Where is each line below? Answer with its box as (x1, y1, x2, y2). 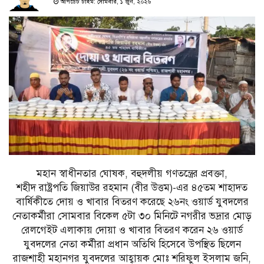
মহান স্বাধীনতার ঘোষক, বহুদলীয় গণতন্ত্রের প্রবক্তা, (37, 167, 227, 180)
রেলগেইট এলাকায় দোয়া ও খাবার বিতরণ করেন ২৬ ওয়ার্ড (21, 224, 243, 237)
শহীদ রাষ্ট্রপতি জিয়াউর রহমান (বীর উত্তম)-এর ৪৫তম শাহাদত (16, 181, 247, 194)
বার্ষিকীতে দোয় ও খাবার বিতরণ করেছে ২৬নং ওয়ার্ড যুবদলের (15, 196, 249, 209)
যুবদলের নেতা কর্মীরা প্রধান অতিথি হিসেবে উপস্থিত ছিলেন (23, 238, 241, 251)
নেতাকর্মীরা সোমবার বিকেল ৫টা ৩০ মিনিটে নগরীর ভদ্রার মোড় (12, 210, 252, 223)
